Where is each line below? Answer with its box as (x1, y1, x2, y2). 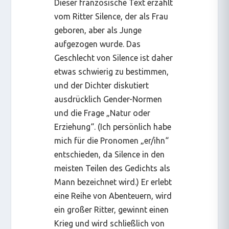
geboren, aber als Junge (54, 25, 142, 35)
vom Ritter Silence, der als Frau (54, 11, 169, 21)
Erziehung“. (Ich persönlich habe (54, 122, 172, 131)
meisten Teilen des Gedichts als (54, 163, 171, 173)
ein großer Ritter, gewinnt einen (54, 204, 169, 214)
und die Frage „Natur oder (54, 108, 151, 118)
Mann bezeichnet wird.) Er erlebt (54, 177, 172, 187)
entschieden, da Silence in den (54, 149, 165, 159)
